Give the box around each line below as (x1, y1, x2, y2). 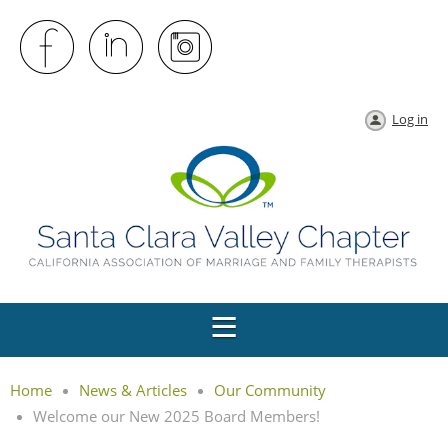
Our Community (214, 379, 326, 400)
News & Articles (79, 379, 187, 400)
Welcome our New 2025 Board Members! (33, 405, 320, 426)
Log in (392, 110, 428, 128)
